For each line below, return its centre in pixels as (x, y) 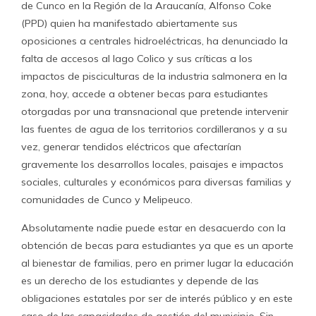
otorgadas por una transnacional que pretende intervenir (155, 111)
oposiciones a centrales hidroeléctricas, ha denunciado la (154, 41)
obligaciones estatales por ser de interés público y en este (157, 298)
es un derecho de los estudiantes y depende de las (140, 281)
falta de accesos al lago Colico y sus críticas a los (137, 59)
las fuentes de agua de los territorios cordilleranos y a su (154, 129)
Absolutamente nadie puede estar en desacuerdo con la (153, 228)
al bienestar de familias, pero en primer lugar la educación (157, 263)
